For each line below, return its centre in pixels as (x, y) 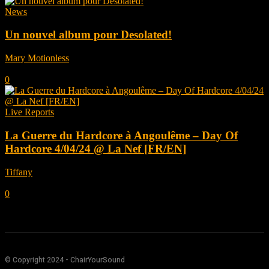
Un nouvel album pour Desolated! (88, 35)
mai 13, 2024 (30, 183)
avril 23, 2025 (31, 69)
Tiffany (19, 172)
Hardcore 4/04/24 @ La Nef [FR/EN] (95, 148)
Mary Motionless (37, 58)
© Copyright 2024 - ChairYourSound (65, 260)
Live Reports (29, 112)
